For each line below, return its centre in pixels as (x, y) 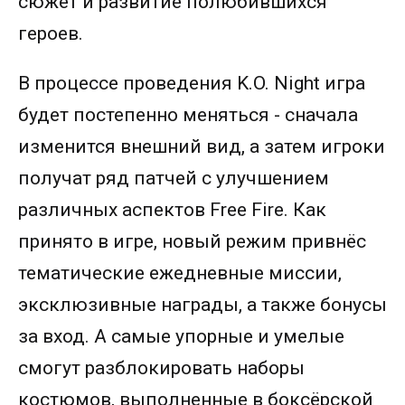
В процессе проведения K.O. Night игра (192, 83)
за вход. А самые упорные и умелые (181, 336)
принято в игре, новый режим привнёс (192, 241)
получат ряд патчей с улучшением (174, 178)
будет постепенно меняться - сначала (188, 115)
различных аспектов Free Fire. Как (172, 210)
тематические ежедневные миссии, (180, 273)
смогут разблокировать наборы (161, 368)
